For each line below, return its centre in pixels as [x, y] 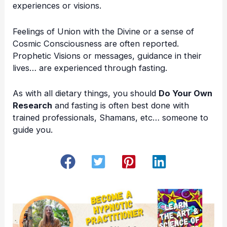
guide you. [33, 129]
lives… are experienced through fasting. [90, 68]
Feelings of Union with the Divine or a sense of [104, 31]
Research [33, 105]
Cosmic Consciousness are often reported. [96, 43]
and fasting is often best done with [121, 105]
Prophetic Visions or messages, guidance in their [107, 55]
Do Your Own [186, 93]
